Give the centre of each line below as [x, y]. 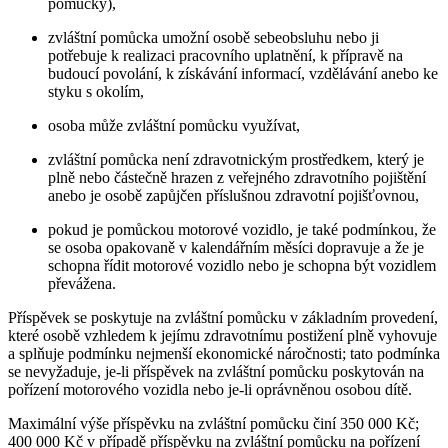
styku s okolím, [96, 91]
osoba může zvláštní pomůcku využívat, [174, 125]
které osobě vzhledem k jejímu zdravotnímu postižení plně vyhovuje [222, 335]
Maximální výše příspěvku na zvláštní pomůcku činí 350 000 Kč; [213, 423]
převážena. [82, 283]
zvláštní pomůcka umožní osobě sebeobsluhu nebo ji [213, 37]
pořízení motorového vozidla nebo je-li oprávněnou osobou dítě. [210, 389]
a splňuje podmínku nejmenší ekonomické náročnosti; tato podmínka [224, 353]
